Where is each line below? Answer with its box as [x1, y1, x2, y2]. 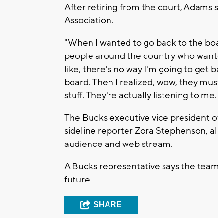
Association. [64, 15, 113, 27]
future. [64, 174, 92, 186]
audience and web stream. [64, 138, 173, 150]
